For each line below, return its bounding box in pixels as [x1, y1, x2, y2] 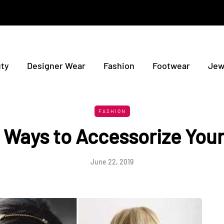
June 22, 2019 [90, 157, 133, 166]
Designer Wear [27, 60, 85, 71]
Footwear [152, 60, 190, 71]
